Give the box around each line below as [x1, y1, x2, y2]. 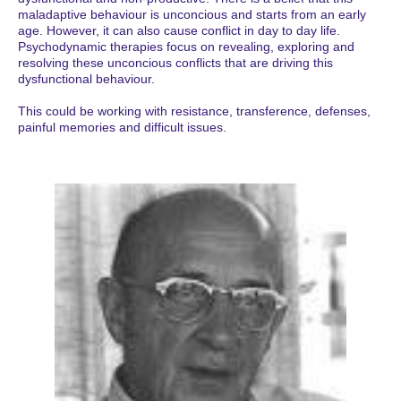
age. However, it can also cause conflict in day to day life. [18, 22, 340, 38]
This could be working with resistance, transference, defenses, [18, 103, 371, 118]
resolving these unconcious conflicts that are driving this [18, 55, 333, 70]
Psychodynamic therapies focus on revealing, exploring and [18, 38, 354, 54]
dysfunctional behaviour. [18, 71, 155, 86]
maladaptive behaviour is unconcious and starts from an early [18, 6, 366, 21]
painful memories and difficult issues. [18, 119, 226, 134]
